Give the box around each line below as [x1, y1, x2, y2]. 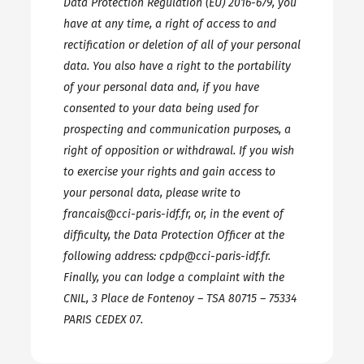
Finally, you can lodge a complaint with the [63, 271, 284, 284]
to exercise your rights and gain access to [63, 165, 275, 179]
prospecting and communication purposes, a [63, 123, 291, 136]
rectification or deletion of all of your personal [63, 38, 301, 52]
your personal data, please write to [63, 186, 240, 200]
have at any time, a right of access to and [63, 17, 276, 31]
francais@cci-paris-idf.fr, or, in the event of [63, 207, 284, 221]
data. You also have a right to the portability [63, 59, 291, 73]
